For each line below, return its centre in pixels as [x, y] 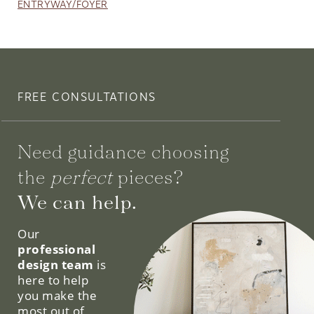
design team [56, 264]
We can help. [77, 202]
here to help [53, 280]
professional [57, 249]
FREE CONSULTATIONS [87, 97]
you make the [57, 295]
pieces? [149, 176]
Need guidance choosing [123, 151]
